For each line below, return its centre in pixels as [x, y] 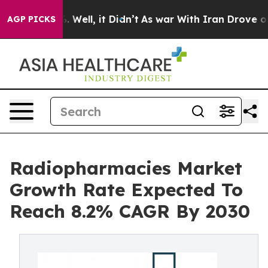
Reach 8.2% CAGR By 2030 [130, 211]
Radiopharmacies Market [126, 168]
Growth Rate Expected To [126, 190]
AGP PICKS [31, 19]
